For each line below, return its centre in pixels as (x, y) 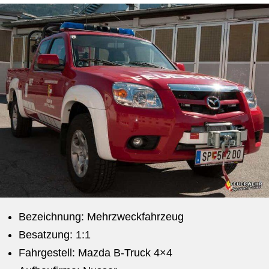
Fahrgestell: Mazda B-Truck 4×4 (95, 253)
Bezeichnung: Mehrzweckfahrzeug (101, 217)
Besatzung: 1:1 (54, 235)
